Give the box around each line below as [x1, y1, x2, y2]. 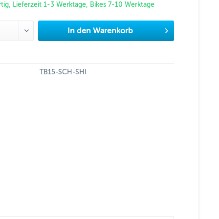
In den [67, 26, 91, 35]
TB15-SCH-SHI [40, 68, 87, 76]
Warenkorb [93, 26, 133, 35]
